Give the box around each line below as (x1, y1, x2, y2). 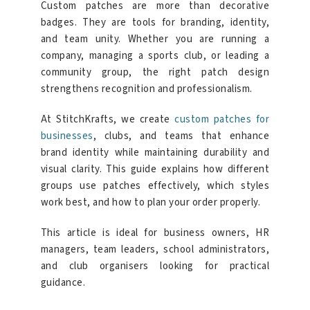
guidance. (40, 275, 86, 290)
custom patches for (174, 111, 270, 127)
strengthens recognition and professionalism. (40, 81, 253, 96)
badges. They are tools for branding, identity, (40, 15, 270, 30)
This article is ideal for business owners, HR (40, 225, 270, 240)
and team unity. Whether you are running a (40, 31, 270, 46)
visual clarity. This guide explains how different (40, 161, 270, 176)
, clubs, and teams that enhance (93, 128, 270, 143)
